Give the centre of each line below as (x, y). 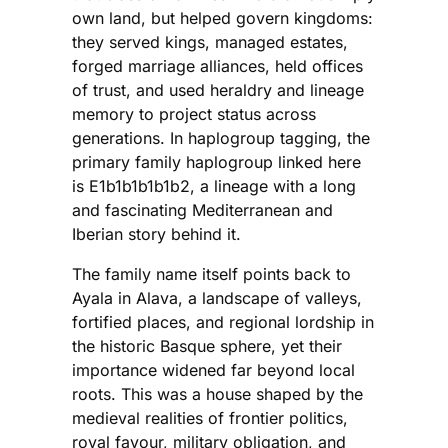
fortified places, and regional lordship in (223, 321)
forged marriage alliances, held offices (217, 65)
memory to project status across (194, 113)
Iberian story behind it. (156, 233)
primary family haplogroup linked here (216, 161)
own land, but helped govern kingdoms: (222, 17)
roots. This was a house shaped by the (217, 393)
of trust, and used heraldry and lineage (218, 89)
